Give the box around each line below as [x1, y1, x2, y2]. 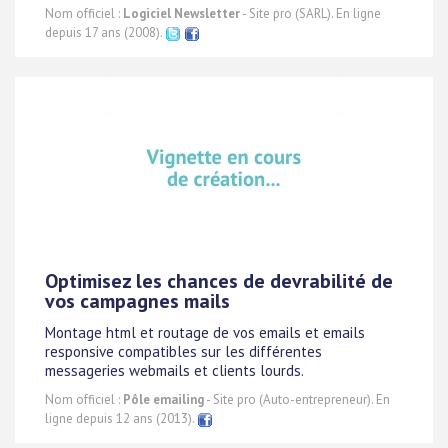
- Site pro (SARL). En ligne [240, 5, 381, 22]
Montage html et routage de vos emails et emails [45, 323, 365, 343]
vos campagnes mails [45, 288, 230, 314]
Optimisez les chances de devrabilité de [45, 268, 393, 294]
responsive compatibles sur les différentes [45, 342, 322, 362]
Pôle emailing [123, 391, 204, 408]
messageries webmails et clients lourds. [45, 361, 304, 381]
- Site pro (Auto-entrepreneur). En [204, 391, 390, 408]
